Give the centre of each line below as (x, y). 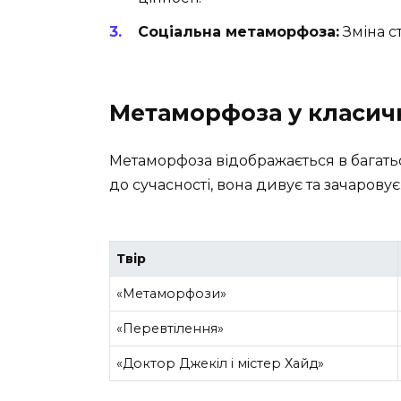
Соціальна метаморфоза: (239, 32)
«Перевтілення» (171, 329)
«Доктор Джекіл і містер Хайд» (221, 364)
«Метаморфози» (172, 294)
